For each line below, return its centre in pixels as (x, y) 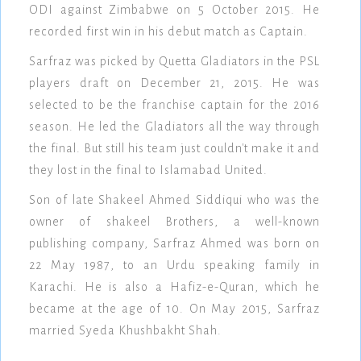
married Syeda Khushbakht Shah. (125, 331)
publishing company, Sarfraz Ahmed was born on (174, 244)
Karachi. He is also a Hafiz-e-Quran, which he (174, 287)
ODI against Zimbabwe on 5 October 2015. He (174, 10)
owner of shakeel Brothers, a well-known (174, 222)
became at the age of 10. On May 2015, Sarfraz (174, 309)
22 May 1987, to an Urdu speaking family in (174, 266)
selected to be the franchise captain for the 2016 (174, 105)
